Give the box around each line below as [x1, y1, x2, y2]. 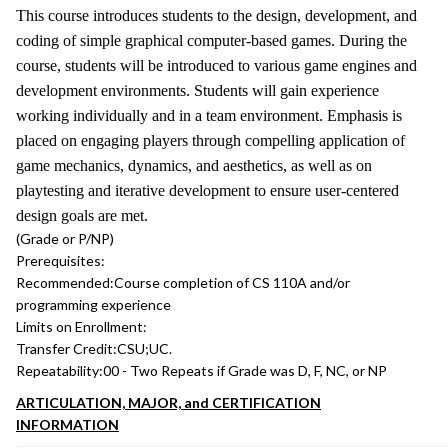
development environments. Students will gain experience [16, 82, 379, 99]
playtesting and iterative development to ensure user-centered [16, 182, 399, 199]
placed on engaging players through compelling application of [16, 132, 405, 149]
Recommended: [16, 274, 114, 291]
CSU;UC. [117, 340, 172, 357]
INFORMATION [16, 416, 119, 433]
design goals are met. [16, 207, 148, 224]
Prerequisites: [16, 252, 105, 269]
